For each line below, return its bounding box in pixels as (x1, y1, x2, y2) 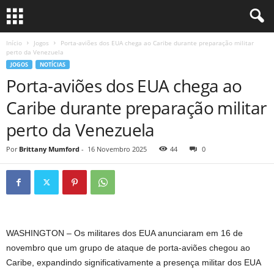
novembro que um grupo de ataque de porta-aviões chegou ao (6, 243, 250, 253)
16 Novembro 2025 (87, 144, 147, 154)
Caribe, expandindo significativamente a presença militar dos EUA (6, 257, 261, 267)
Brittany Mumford (19, 144, 80, 154)
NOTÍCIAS (40, 61, 65, 68)
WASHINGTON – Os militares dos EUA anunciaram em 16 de (6, 228, 243, 238)
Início (6, 39, 22, 47)
